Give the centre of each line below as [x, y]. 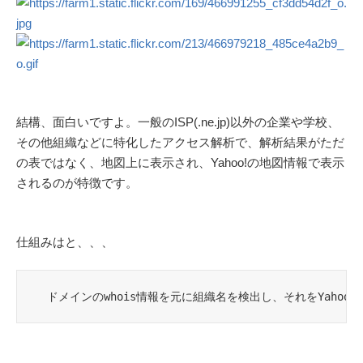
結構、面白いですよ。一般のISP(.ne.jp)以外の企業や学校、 [178, 122]
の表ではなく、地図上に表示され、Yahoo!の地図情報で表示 [180, 163]
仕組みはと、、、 [65, 241]
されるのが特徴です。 [77, 183]
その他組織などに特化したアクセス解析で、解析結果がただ [180, 143]
